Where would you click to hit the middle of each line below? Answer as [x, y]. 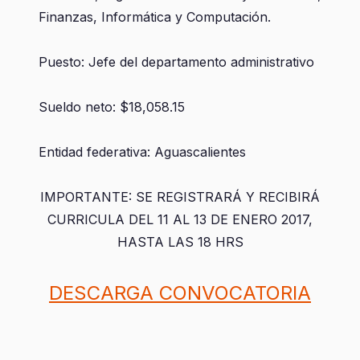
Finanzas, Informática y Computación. [155, 17]
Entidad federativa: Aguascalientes [142, 152]
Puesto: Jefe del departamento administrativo [176, 62]
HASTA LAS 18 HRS [180, 242]
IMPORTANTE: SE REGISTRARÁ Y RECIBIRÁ [180, 197]
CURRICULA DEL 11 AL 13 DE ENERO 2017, [180, 219]
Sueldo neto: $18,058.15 [112, 107]
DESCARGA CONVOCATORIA [180, 293]
